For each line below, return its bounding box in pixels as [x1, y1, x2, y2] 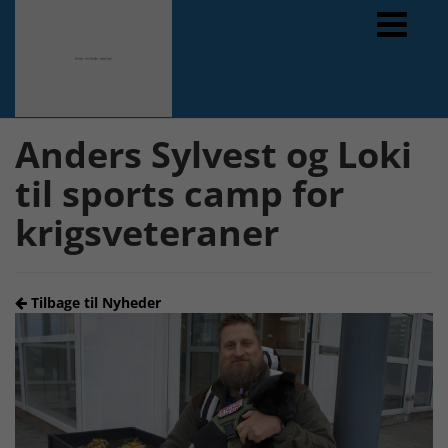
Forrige [20, 85, 71, 104]
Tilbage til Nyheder [27, 293, 161, 312]
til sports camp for [15, 169, 344, 218]
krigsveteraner [15, 208, 279, 257]
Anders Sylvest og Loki [15, 130, 412, 179]
